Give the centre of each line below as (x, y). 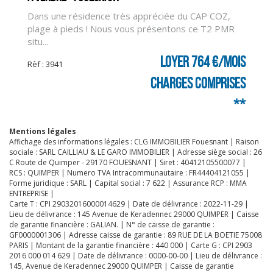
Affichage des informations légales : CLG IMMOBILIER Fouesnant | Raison (134, 142)
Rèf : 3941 (45, 64)
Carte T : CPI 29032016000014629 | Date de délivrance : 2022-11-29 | (129, 204)
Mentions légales (43, 131)
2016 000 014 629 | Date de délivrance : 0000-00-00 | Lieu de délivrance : (136, 256)
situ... (38, 41)
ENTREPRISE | (32, 193)
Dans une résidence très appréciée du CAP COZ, (129, 16)
